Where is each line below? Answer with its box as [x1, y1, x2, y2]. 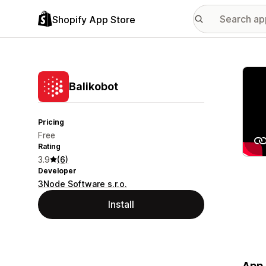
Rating [38, 142, 61, 151]
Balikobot [69, 80, 118, 93]
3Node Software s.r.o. [38, 179, 127, 189]
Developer [38, 166, 77, 175]
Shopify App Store [52, 13, 135, 26]
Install [108, 198, 134, 210]
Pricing [38, 118, 64, 126]
